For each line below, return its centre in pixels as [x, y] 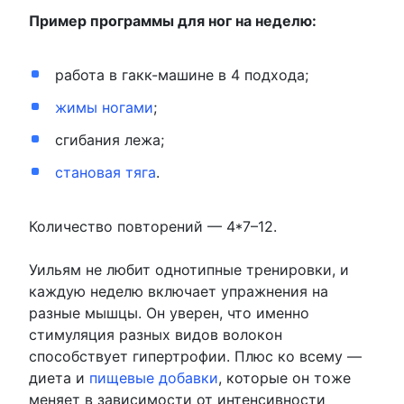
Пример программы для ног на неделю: [173, 21]
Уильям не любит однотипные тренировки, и [189, 270]
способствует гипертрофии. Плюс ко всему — [195, 357]
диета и [59, 378]
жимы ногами [104, 108]
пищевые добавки [154, 378]
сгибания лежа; [109, 140]
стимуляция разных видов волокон [156, 335]
